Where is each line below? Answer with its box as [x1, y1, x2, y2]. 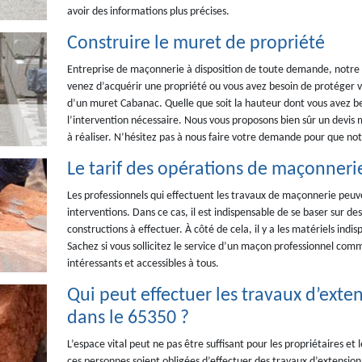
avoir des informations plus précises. [66, 6, 229, 18]
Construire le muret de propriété [66, 34, 325, 53]
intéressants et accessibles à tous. [66, 258, 219, 270]
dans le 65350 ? [66, 309, 189, 328]
